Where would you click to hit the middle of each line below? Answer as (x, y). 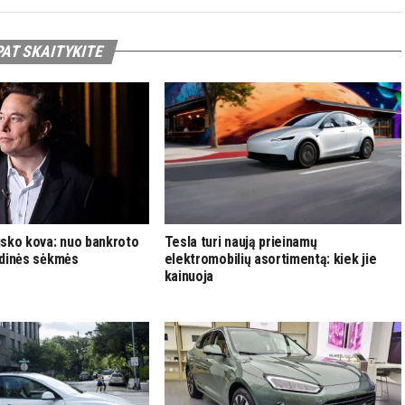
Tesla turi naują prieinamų (240, 242)
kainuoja (189, 277)
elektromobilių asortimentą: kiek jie (270, 259)
